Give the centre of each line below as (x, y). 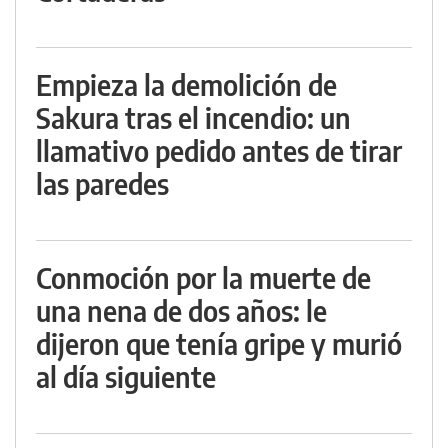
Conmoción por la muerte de (203, 278)
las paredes (102, 184)
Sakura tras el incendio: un (193, 118)
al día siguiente (126, 377)
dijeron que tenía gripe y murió (219, 344)
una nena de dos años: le (181, 311)
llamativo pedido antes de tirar (219, 151)
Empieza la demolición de (186, 85)
